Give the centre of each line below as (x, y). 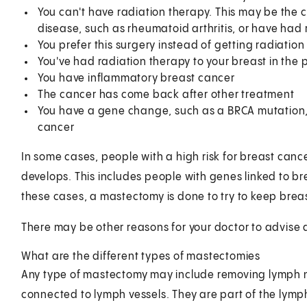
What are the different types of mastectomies (140, 256)
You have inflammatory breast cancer (136, 78)
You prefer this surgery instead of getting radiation (171, 45)
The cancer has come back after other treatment (166, 95)
